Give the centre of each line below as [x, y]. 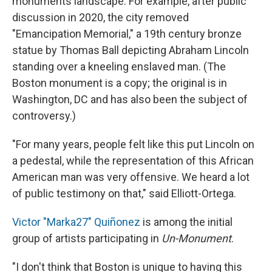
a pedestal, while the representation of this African [133, 161]
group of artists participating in [87, 239]
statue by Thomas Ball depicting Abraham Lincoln [131, 50]
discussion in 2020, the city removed [100, 18]
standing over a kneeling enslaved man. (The [119, 67]
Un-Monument [196, 239]
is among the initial [186, 222]
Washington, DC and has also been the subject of [130, 100]
